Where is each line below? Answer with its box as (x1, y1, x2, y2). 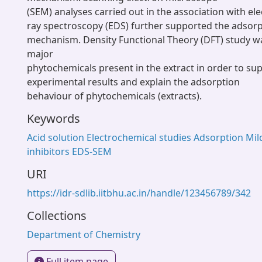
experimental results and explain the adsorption (27, 75, 240, 88)
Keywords (27, 111, 80, 126)
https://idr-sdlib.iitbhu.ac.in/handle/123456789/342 (27, 187, 251, 199)
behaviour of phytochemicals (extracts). (27, 89, 202, 102)
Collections (27, 208, 87, 223)
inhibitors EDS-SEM (27, 145, 112, 158)
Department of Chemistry (27, 228, 140, 241)
